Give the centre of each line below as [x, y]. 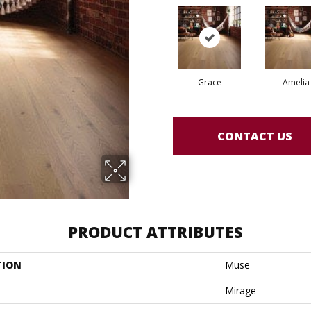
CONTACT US [255, 136]
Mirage [241, 291]
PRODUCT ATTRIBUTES [155, 232]
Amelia [296, 82]
